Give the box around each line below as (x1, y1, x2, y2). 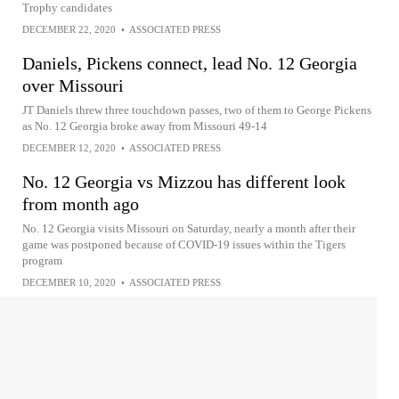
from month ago (22, 194, 139, 214)
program (22, 254, 62, 267)
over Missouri (22, 76, 124, 95)
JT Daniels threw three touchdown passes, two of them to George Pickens (22, 103, 371, 117)
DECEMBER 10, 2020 (22, 277, 116, 288)
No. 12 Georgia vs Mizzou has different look (22, 172, 346, 191)
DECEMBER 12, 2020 (22, 142, 116, 153)
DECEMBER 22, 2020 (22, 24, 116, 35)
